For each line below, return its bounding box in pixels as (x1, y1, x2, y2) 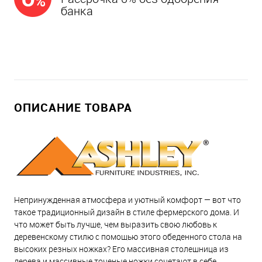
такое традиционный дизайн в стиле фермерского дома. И (14, 206, 239, 218)
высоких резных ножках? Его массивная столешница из (14, 243, 229, 254)
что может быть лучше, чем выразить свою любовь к (14, 218, 217, 230)
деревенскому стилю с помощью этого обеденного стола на (14, 230, 242, 242)
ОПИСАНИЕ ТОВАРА (14, 99, 132, 115)
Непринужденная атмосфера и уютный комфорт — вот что (14, 194, 241, 205)
